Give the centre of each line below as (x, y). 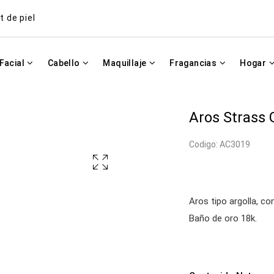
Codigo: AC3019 (220, 144)
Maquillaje (126, 63)
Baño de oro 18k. (223, 218)
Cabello (65, 63)
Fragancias (194, 63)
